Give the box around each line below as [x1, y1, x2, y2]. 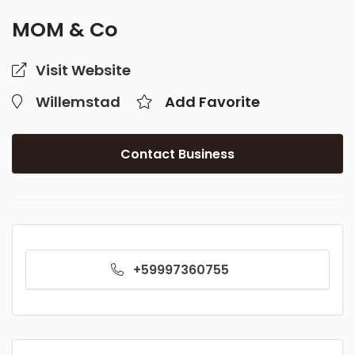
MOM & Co [12, 16, 117, 44]
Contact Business [120, 145, 235, 163]
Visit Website [36, 60, 131, 80]
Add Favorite [165, 92, 260, 112]
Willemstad [36, 92, 120, 112]
